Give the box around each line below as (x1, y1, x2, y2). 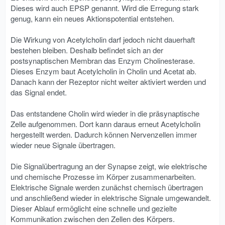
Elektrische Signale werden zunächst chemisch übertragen (11, 182, 203, 193)
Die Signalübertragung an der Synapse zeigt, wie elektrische (11, 161, 207, 172)
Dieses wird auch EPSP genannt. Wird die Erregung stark (11, 3, 199, 14)
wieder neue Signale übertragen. (11, 140, 116, 151)
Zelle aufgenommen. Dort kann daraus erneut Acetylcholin (11, 119, 200, 130)
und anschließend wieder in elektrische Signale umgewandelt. (11, 192, 211, 203)
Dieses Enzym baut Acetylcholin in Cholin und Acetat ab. (11, 66, 196, 77)
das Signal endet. (11, 87, 67, 98)
